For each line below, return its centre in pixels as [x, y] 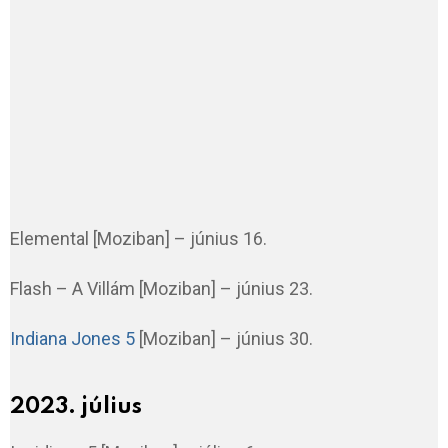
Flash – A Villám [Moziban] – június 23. [161, 288]
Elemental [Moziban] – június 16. [138, 238]
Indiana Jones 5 [72, 338]
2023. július [76, 406]
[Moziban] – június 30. [224, 338]
